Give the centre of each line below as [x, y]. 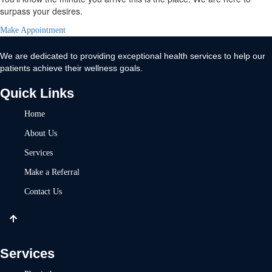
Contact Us [43, 191]
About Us [41, 133]
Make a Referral [52, 172]
